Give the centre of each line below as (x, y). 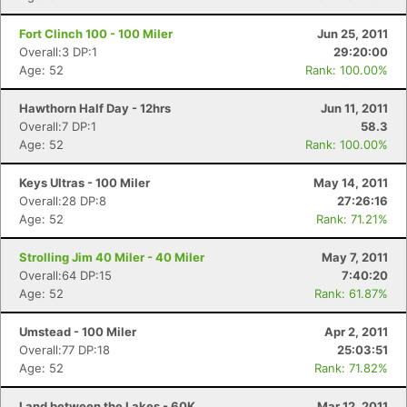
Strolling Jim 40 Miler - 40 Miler (112, 257)
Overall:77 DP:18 (65, 350)
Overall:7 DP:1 (58, 126)
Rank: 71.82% (351, 368)
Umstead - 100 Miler (78, 332)
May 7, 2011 (355, 257)
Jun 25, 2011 (352, 34)
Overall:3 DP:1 (58, 52)
